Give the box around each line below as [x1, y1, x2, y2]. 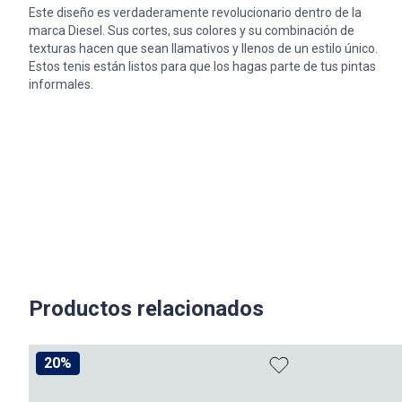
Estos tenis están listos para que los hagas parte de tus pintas [29, 59, 376, 74]
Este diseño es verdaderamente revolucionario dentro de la [29, 5, 362, 21]
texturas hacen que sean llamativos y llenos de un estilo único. [29, 41, 378, 57]
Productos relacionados [29, 296, 264, 322]
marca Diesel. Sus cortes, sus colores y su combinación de [29, 23, 354, 39]
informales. [29, 77, 93, 92]
